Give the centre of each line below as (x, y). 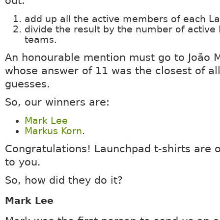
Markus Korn (53, 131)
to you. (23, 162)
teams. (41, 40)
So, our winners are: (57, 102)
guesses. (27, 84)
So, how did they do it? (64, 180)
